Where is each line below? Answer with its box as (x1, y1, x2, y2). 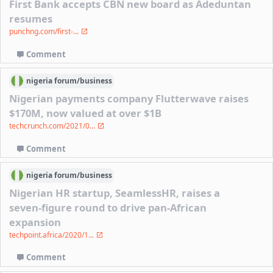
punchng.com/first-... (9, 26, 81, 37)
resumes (9, 11, 53, 26)
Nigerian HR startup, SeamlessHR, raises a (9, 185, 221, 200)
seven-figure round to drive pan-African (9, 200, 207, 214)
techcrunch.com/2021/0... (9, 120, 97, 131)
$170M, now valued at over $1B (9, 105, 162, 120)
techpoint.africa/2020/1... (9, 229, 96, 240)
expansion (9, 214, 62, 229)
